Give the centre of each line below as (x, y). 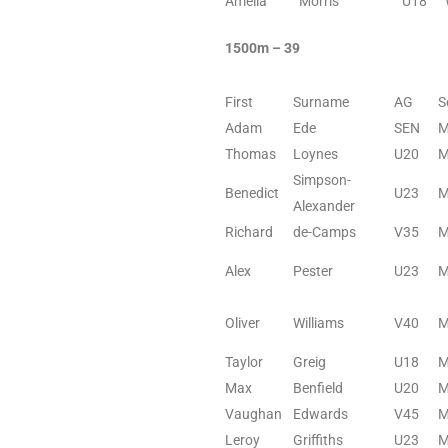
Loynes (315, 153)
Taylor (244, 361)
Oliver (242, 322)
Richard (249, 231)
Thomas (250, 153)
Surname (321, 101)
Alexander (324, 205)
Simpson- (322, 179)
